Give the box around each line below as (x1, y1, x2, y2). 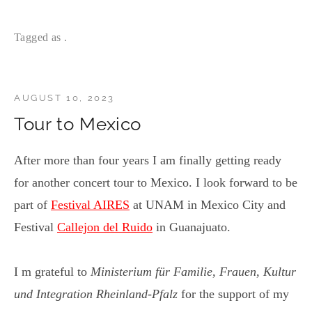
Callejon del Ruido (57, 220, 153, 235)
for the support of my (178, 287, 289, 302)
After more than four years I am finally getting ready (14, 153, 281, 168)
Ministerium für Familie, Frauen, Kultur (91, 265, 296, 279)
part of (14, 198, 51, 212)
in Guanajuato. (153, 220, 231, 235)
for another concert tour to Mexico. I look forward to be (14, 175, 297, 190)
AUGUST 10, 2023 (14, 93, 115, 104)
